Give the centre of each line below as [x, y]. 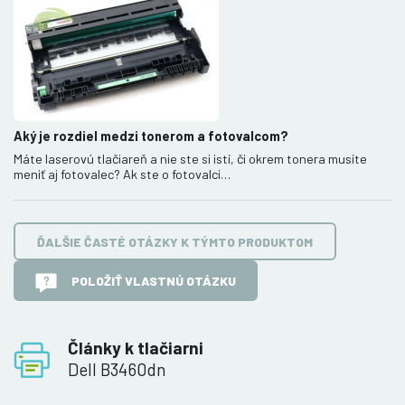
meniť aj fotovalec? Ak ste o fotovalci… [122, 174]
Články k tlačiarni [136, 347]
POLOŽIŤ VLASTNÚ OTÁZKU [154, 281]
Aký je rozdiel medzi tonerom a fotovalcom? [151, 137]
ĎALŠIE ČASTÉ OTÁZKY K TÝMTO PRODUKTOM [175, 241]
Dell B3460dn [117, 369]
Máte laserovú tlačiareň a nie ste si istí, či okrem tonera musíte [190, 159]
